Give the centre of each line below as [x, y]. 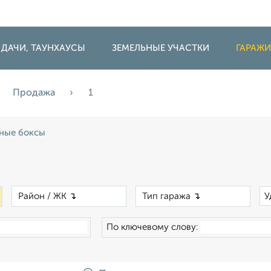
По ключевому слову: [153, 227]
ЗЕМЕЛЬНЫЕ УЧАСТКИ [161, 48]
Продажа [35, 93]
